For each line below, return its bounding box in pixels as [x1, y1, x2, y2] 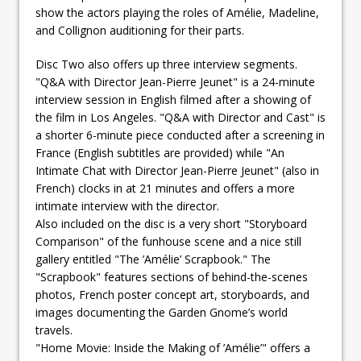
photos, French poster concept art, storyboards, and [35, 286, 309, 302]
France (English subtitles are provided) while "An [35, 144, 284, 160]
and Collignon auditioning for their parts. [35, 22, 244, 38]
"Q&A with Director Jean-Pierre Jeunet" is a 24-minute [35, 73, 315, 89]
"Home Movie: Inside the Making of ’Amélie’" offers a [35, 339, 310, 355]
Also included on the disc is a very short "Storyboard [35, 215, 307, 231]
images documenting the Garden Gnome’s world [35, 304, 288, 320]
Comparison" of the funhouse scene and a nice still [35, 233, 301, 249]
